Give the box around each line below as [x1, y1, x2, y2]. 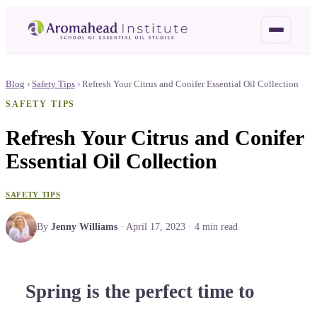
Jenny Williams [51, 221, 117, 232]
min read [200, 221, 238, 232]
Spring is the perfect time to [25, 281, 255, 303]
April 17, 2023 [126, 221, 185, 232]
